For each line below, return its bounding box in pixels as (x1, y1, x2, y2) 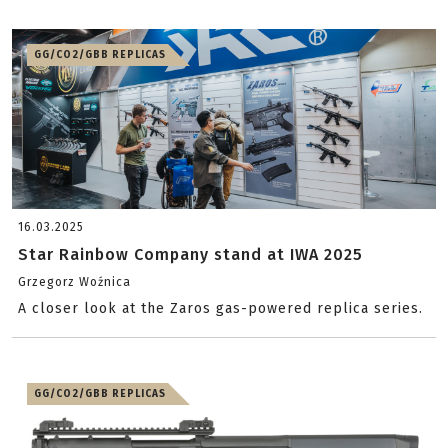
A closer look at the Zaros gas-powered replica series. (18, 300, 423, 317)
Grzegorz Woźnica (18, 275, 131, 289)
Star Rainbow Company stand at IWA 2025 (18, 245, 363, 264)
